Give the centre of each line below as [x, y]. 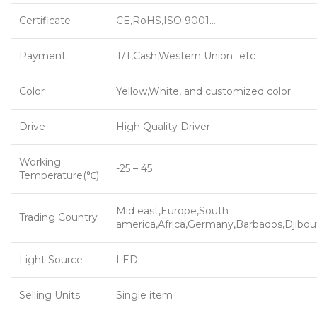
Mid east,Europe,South [172, 211]
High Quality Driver [163, 127]
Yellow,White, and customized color [203, 92]
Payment [42, 56]
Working [40, 162]
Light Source [51, 260]
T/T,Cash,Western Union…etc [186, 56]
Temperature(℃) [59, 176]
